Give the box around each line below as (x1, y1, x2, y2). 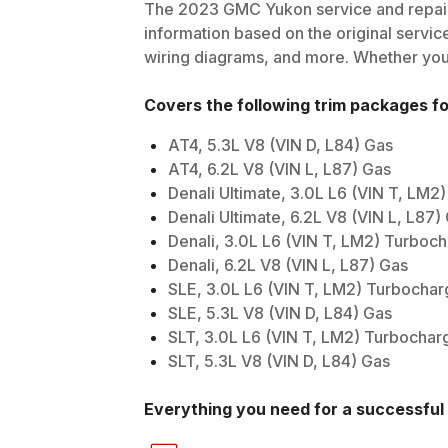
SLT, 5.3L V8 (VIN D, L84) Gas (168, 351, 390, 372)
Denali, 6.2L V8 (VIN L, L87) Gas (168, 255, 408, 276)
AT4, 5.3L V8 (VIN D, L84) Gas (168, 135, 393, 156)
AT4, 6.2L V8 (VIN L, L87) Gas (168, 159, 391, 180)
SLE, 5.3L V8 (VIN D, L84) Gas (168, 303, 392, 324)
